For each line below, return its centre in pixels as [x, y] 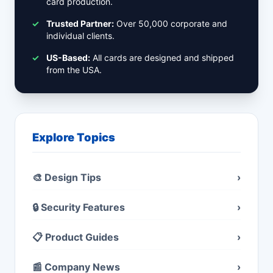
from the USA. [74, 70]
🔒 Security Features [79, 207]
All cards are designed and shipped [162, 58]
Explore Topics [74, 137]
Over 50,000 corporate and [171, 23]
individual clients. [80, 36]
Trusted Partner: [80, 23]
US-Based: [68, 58]
